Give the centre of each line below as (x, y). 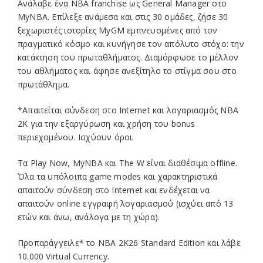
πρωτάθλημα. (44, 84)
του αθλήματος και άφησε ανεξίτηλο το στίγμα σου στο (127, 70)
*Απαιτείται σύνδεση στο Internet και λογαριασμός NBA (128, 110)
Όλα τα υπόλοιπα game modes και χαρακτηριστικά (118, 176)
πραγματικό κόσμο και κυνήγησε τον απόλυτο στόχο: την (131, 43)
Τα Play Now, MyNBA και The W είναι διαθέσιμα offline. (128, 163)
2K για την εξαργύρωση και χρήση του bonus (107, 123)
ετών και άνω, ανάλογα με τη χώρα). (89, 217)
